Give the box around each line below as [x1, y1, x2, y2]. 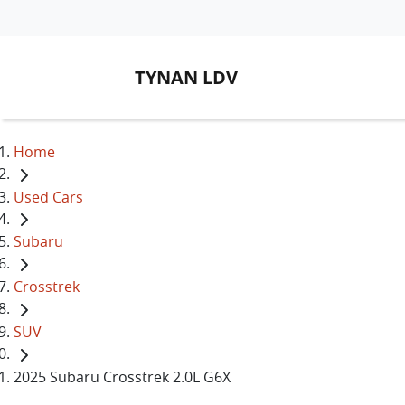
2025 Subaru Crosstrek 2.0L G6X [14, 366, 231, 387]
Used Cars [14, 186, 83, 207]
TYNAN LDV [135, 65, 238, 89]
